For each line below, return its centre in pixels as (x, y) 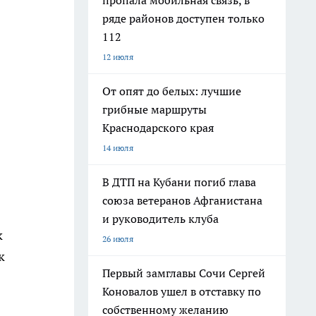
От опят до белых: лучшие (172, 91)
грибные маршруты (154, 109)
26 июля (118, 239)
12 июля (118, 57)
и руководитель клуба (160, 219)
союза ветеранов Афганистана (182, 200)
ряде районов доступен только (183, 18)
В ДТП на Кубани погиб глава (179, 182)
